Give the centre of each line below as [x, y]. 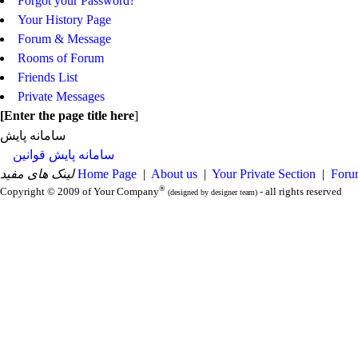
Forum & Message [64, 39]
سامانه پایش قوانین [64, 155]
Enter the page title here [69, 115]
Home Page [107, 174]
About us [174, 174]
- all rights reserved [300, 191]
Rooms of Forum [61, 58]
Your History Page [64, 20]
